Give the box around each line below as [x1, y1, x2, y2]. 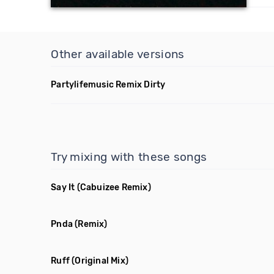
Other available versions [51, 47, 185, 61]
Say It [51, 182, 75, 193]
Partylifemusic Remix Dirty [51, 80, 166, 90]
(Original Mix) [72, 256, 129, 266]
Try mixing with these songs [51, 150, 207, 164]
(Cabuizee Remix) [76, 182, 151, 193]
